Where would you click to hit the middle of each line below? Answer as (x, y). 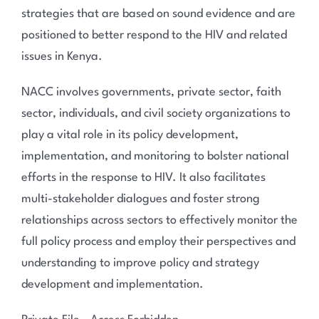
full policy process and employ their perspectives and (158, 242)
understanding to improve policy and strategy (140, 263)
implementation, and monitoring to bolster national (155, 157)
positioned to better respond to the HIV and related (154, 36)
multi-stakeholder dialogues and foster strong (140, 199)
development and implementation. (112, 285)
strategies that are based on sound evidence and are (158, 14)
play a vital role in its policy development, (130, 135)
